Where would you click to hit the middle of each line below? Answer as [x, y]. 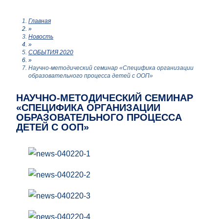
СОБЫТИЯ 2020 [51, 52]
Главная [40, 21]
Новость [41, 37]
